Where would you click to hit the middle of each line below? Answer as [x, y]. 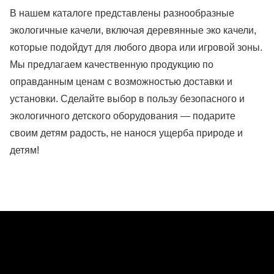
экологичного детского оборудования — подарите [123, 116]
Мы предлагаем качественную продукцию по [112, 65]
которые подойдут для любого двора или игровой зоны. [136, 48]
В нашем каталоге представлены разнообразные [122, 13]
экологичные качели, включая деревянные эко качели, [133, 31]
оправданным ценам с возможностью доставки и [121, 82]
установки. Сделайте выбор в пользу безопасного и [127, 99]
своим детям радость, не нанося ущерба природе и [126, 133]
